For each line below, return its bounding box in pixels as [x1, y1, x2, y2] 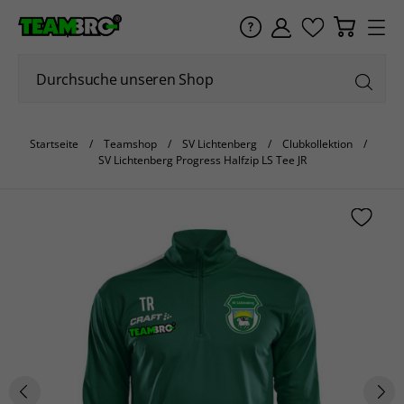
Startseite [29, 136, 78, 151]
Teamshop [103, 136, 157, 151]
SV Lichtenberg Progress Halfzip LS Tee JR [97, 152, 307, 168]
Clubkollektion [281, 136, 353, 151]
